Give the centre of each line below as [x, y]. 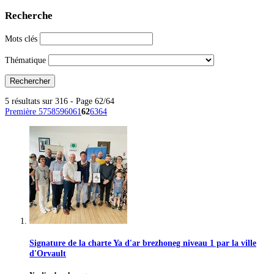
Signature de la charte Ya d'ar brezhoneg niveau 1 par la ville [143, 243]
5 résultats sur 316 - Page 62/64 [60, 101]
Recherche [29, 16]
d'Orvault [48, 253]
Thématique [25, 60]
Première [22, 112]
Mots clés [21, 39]
